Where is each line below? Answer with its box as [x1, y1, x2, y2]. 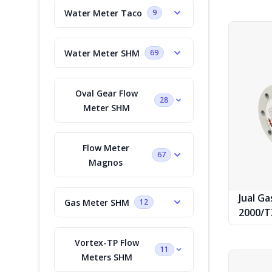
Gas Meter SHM [64, 196, 129, 208]
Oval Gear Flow [75, 87, 138, 99]
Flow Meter [82, 141, 129, 154]
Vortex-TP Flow [75, 236, 140, 248]
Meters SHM [81, 251, 133, 263]
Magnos [89, 156, 123, 168]
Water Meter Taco [64, 7, 142, 19]
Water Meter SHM [64, 47, 140, 59]
